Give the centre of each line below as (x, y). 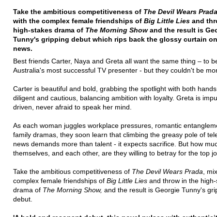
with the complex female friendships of (78, 21)
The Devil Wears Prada (167, 171)
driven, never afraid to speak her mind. (72, 107)
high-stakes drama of (49, 30)
